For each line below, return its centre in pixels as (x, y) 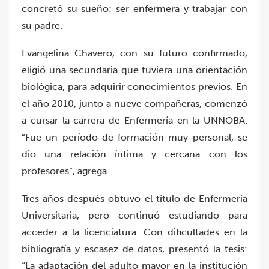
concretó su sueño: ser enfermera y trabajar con (134, 9)
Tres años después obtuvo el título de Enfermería (134, 199)
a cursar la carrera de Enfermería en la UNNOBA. (134, 121)
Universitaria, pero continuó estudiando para (134, 216)
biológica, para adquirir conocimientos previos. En (134, 87)
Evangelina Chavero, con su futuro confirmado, (134, 53)
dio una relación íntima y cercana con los (134, 154)
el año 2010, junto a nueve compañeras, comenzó (134, 104)
